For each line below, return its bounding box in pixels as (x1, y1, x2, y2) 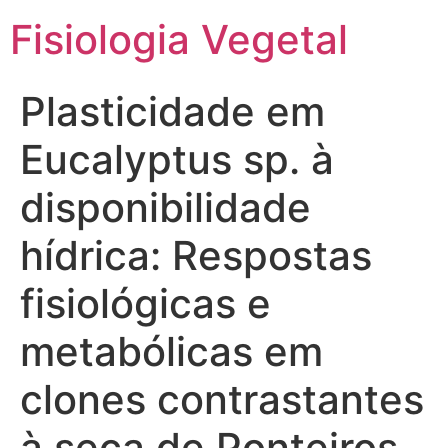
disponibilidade (20, 183, 311, 232)
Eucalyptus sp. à (20, 135, 334, 184)
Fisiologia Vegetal (10, 15, 348, 64)
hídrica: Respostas (20, 231, 372, 280)
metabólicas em (20, 327, 323, 376)
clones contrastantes (20, 375, 424, 424)
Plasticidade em (20, 87, 325, 136)
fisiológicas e (20, 279, 271, 328)
